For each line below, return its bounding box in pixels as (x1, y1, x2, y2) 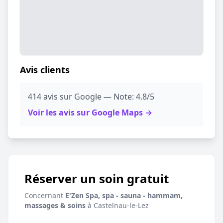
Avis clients (20, 64, 70, 76)
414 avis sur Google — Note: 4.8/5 (28, 91, 154, 102)
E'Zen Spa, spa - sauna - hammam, (65, 191, 183, 200)
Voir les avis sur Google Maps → (28, 107, 152, 118)
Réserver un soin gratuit (24, 170, 169, 187)
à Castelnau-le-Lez (86, 201, 149, 210)
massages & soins (24, 201, 86, 210)
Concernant (24, 191, 65, 200)
